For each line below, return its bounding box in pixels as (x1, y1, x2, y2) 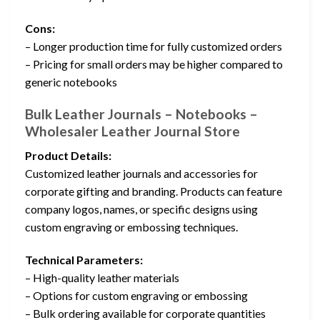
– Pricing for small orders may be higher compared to (25, 56, 283, 71)
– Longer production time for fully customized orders (25, 39, 282, 53)
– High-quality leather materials (25, 270, 179, 284)
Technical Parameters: (25, 252, 143, 266)
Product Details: (25, 149, 111, 163)
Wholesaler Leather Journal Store (25, 122, 240, 139)
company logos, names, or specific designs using (25, 202, 258, 216)
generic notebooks (25, 74, 117, 89)
